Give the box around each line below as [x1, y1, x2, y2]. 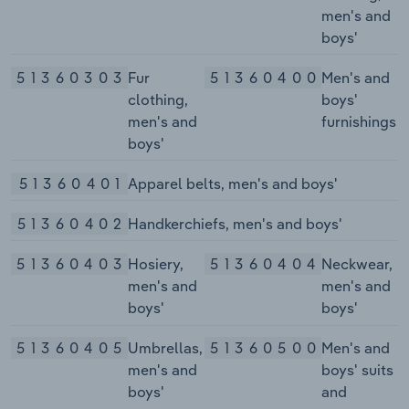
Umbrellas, [127, 339, 203, 358]
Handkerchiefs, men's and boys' [128, 215, 342, 233]
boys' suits [321, 361, 393, 380]
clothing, [127, 89, 188, 109]
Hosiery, [127, 255, 184, 274]
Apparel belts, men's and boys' [128, 173, 338, 193]
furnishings [321, 111, 396, 131]
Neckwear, [320, 255, 393, 274]
